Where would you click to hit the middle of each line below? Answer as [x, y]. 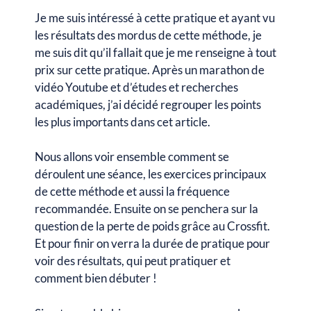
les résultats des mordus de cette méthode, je [148, 35]
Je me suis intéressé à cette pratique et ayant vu [155, 17]
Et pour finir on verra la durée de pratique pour [152, 243]
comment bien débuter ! [96, 278]
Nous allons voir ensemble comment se [132, 157]
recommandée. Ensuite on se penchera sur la [146, 209]
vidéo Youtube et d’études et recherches [136, 87]
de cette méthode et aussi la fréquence [132, 191]
